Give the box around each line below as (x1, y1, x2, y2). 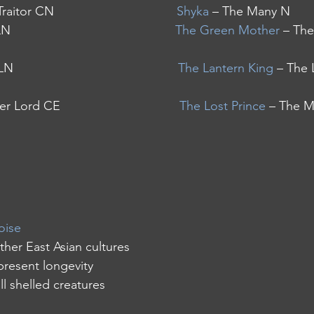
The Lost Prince (179, 98, 266, 114)
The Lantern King (178, 60, 273, 76)
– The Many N (209, 4, 290, 19)
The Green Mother (175, 22, 280, 38)
